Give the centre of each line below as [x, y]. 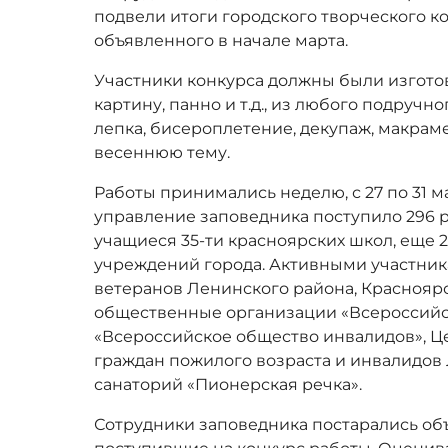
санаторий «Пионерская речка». [228, 384]
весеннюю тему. [162, 152]
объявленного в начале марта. [221, 40]
